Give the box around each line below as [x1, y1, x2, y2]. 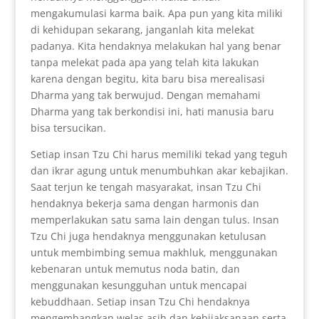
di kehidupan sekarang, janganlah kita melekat [30, 23, 254, 37]
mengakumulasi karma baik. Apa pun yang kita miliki [30, 6, 283, 21]
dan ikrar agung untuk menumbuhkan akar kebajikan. [30, 164, 288, 178]
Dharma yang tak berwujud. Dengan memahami [30, 88, 261, 103]
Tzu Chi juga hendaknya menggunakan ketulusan [30, 229, 266, 244]
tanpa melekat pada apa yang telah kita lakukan [30, 56, 259, 70]
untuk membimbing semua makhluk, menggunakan [30, 246, 278, 260]
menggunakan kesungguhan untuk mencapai [30, 278, 247, 293]
